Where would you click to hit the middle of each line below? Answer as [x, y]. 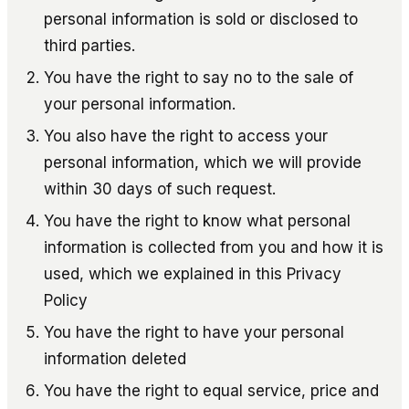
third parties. [89, 45]
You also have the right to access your [186, 136]
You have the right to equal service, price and [211, 390]
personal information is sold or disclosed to [201, 19]
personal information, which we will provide [203, 162]
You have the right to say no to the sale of [199, 77]
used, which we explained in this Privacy [193, 273]
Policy [66, 300]
